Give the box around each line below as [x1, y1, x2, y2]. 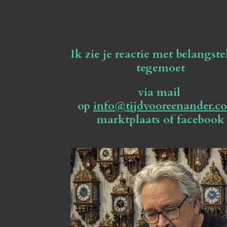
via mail [137, 84, 183, 100]
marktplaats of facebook [96, 111, 224, 127]
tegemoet [136, 60, 185, 75]
